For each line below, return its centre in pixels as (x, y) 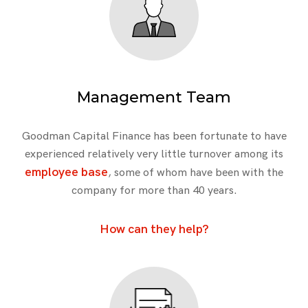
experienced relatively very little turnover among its (154, 154)
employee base (66, 172)
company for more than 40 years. (154, 190)
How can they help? (154, 229)
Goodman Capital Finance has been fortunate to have (154, 136)
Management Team (154, 97)
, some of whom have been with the (196, 173)
